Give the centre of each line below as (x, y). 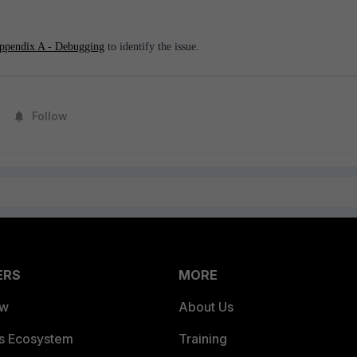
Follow (50, 116)
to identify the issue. (152, 47)
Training (203, 339)
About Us (206, 307)
